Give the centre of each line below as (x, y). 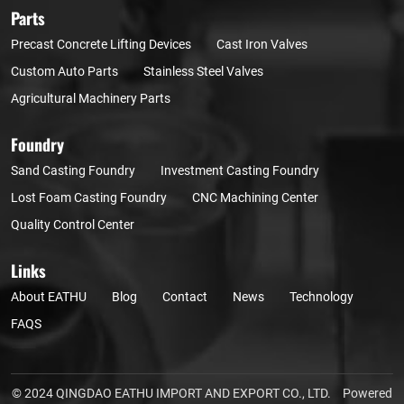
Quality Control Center (73, 224)
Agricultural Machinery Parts (91, 97)
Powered (367, 392)
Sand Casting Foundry (73, 170)
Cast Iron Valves (262, 43)
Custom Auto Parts (64, 70)
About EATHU (49, 296)
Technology (321, 296)
